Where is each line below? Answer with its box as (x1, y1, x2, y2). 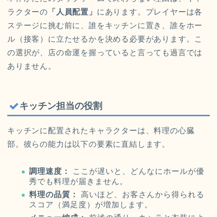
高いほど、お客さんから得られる (78, 190, 204, 199)
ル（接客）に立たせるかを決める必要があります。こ (7, 34, 203, 43)
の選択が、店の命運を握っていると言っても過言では (7, 48, 203, 57)
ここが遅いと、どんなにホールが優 (70, 167, 204, 176)
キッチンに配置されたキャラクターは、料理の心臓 (7, 126, 195, 135)
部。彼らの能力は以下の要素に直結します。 (7, 140, 170, 149)
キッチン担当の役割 (19, 101, 102, 111)
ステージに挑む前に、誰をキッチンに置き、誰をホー (7, 21, 203, 30)
